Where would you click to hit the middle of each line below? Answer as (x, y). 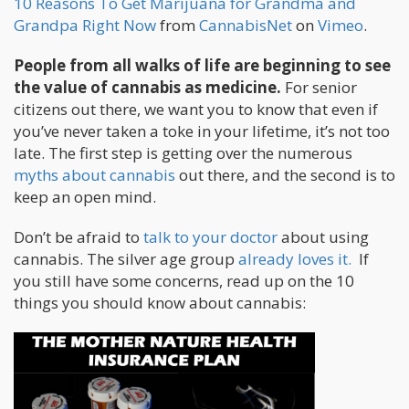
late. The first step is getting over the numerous (183, 152)
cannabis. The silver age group (126, 258)
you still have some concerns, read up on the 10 (184, 280)
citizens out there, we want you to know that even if (196, 109)
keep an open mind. (85, 196)
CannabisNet (246, 25)
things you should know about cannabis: (160, 302)
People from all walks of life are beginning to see (202, 65)
